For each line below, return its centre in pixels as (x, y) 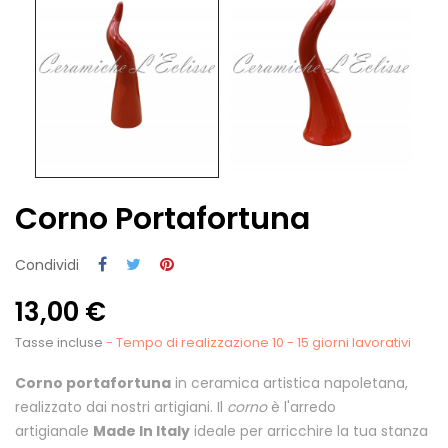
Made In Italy (141, 430)
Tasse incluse (60, 342)
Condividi (47, 264)
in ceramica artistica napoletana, (289, 382)
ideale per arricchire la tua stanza (309, 430)
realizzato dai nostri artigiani (112, 406)
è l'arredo (301, 406)
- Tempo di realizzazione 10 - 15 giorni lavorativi (258, 342)
